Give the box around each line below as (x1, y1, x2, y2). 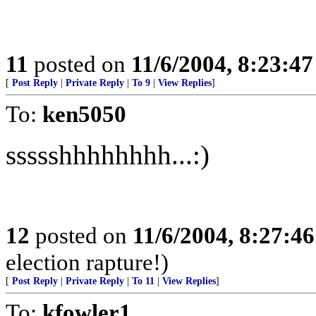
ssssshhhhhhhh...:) (6, 140, 209, 170)
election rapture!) (6, 249, 169, 275)
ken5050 (42, 101, 126, 127)
